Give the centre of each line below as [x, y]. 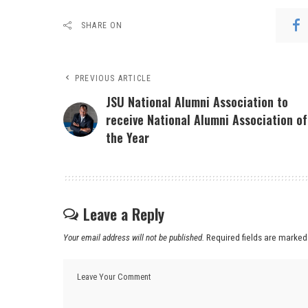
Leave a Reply [124, 213]
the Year [128, 137]
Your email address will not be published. [134, 237]
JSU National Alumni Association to [197, 101]
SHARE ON [102, 25]
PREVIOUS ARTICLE [113, 78]
